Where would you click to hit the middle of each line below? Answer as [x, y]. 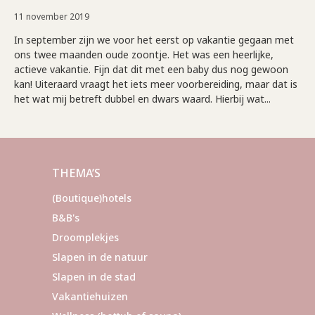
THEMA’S [76, 173]
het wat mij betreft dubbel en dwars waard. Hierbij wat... [142, 98]
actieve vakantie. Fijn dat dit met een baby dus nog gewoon [151, 69]
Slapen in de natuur [100, 257]
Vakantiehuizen [90, 296]
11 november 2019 [52, 16]
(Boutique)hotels [92, 198]
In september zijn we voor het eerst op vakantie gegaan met [154, 39]
